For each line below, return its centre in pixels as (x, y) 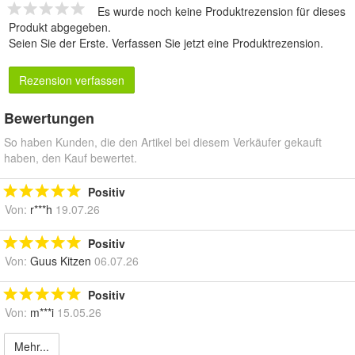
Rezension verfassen (72, 80)
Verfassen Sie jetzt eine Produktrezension (216, 43)
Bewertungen (49, 118)
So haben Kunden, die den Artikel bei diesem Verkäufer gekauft (163, 142)
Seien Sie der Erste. (60, 43)
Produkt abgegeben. (60, 27)
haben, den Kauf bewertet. (71, 158)
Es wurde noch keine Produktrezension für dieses (221, 11)
